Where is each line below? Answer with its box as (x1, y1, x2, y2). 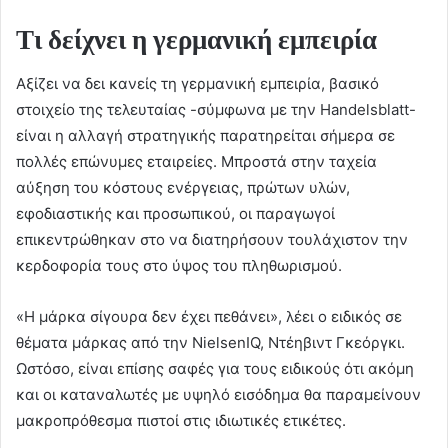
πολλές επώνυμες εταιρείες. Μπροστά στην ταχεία (16, 152, 377, 172)
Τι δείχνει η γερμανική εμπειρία (16, 20, 377, 58)
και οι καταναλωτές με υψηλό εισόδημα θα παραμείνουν (16, 385, 421, 405)
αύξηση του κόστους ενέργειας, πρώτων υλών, (16, 178, 350, 198)
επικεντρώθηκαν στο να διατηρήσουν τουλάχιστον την (16, 230, 408, 250)
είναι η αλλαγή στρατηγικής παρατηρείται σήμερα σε (16, 126, 395, 146)
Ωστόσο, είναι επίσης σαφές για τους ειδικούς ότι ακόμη (16, 359, 414, 379)
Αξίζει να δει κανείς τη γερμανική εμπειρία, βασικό (16, 74, 379, 94)
